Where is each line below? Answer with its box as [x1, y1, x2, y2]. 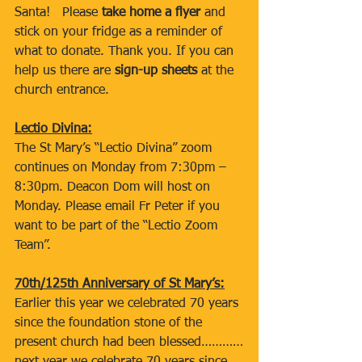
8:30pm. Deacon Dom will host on [15, 181, 214, 194]
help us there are [15, 65, 115, 78]
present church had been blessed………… [15, 336, 243, 349]
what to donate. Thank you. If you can [15, 45, 238, 58]
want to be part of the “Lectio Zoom [15, 220, 221, 233]
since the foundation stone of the [15, 317, 206, 330]
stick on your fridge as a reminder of [15, 26, 226, 39]
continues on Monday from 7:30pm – [15, 162, 230, 175]
